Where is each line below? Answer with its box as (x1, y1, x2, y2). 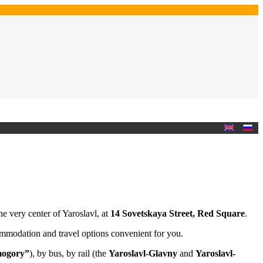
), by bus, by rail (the (29, 248, 109, 258)
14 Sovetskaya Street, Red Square (110, 208, 245, 218)
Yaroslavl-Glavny (109, 248, 177, 258)
